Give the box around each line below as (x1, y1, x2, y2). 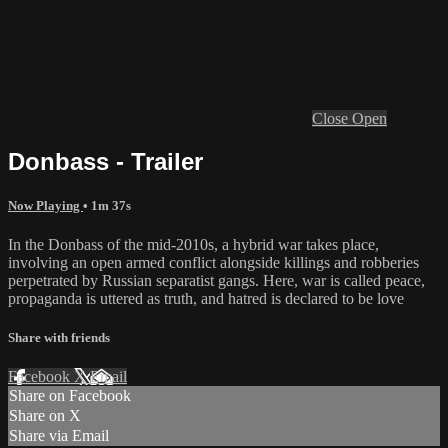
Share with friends (8, 330, 110, 346)
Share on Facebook (9, 387, 131, 405)
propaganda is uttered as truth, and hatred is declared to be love (8, 290, 404, 307)
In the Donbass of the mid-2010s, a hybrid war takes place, (8, 236, 379, 253)
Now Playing (8, 197, 83, 213)
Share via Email (9, 427, 109, 445)
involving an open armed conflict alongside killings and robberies (8, 254, 419, 271)
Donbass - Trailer (8, 147, 203, 175)
